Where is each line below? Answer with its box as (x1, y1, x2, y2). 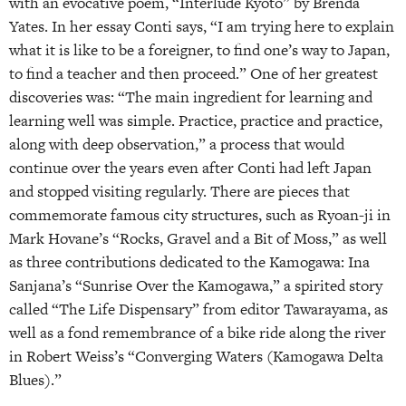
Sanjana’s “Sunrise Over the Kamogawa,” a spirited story (9, 275, 382, 297)
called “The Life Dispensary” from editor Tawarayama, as (9, 298, 388, 321)
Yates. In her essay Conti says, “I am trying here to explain (9, 15, 394, 38)
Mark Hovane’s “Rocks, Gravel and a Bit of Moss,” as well (9, 227, 387, 250)
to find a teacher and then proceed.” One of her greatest (9, 63, 378, 85)
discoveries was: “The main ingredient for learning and (9, 86, 372, 109)
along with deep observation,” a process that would (9, 133, 344, 156)
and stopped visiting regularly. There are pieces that (9, 180, 350, 203)
